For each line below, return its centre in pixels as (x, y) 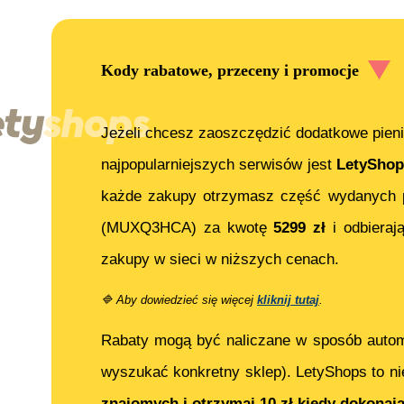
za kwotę (235, 228)
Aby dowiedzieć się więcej (185, 300)
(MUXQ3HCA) (149, 228)
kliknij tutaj (288, 300)
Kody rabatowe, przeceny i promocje (230, 70)
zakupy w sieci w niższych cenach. (220, 260)
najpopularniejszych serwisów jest (219, 165)
